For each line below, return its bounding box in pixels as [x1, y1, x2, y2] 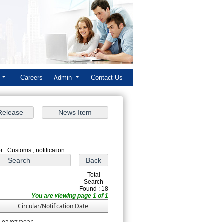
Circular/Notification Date [17, 201, 88, 210]
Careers [20, 73, 43, 81]
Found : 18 [79, 185, 108, 192]
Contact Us [91, 73, 123, 81]
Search [84, 178, 104, 185]
